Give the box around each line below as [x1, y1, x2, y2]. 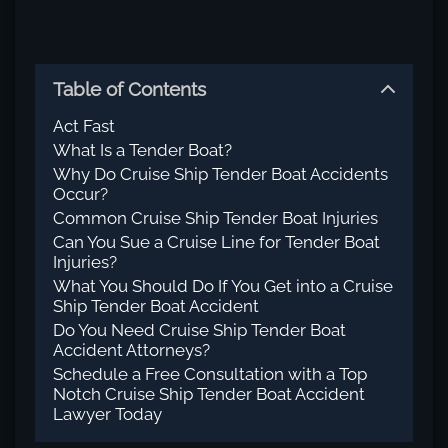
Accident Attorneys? [53, 340, 210, 360]
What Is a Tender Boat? [53, 140, 232, 160]
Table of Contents [53, 78, 206, 100]
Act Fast [53, 116, 115, 136]
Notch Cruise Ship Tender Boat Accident [53, 384, 369, 404]
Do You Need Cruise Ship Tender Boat [53, 320, 346, 340]
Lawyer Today [53, 404, 162, 424]
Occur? [53, 184, 108, 204]
